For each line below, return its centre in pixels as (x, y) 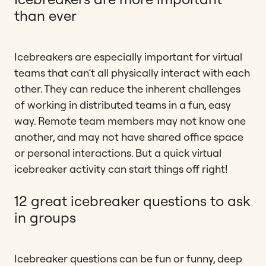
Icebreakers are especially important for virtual (128, 56)
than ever (45, 15)
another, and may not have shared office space (129, 137)
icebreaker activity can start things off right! (121, 169)
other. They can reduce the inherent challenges (127, 88)
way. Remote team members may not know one (130, 121)
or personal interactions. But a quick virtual (118, 153)
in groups (45, 217)
